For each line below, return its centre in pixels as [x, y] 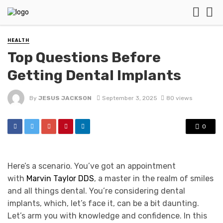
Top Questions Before [84, 57]
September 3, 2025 [129, 98]
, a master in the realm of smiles [154, 179]
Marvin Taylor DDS [60, 179]
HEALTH [18, 40]
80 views [179, 98]
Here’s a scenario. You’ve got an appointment [92, 166]
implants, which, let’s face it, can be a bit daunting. [103, 204]
